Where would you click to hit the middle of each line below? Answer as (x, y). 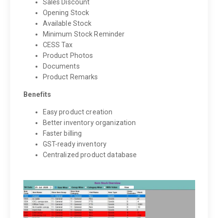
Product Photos (68, 55)
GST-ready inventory (75, 144)
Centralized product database (90, 154)
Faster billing (62, 133)
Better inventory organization (89, 122)
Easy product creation (78, 112)
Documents (61, 66)
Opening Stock (66, 12)
